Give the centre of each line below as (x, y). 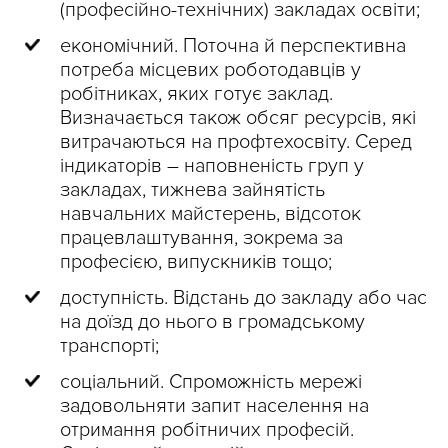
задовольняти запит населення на (214, 406)
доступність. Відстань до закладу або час (243, 298)
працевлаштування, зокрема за (201, 238)
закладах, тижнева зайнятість (192, 190)
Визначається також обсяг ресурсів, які (238, 118)
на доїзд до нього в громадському (212, 322)
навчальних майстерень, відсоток (210, 214)
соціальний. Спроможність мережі (211, 382)
